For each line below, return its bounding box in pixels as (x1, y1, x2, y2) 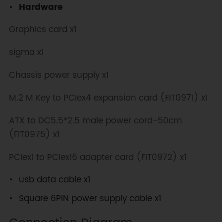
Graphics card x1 (8, 23, 76, 37)
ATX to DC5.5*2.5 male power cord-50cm (8, 113, 182, 128)
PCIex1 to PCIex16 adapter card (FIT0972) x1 (8, 150, 186, 165)
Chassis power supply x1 (8, 68, 109, 82)
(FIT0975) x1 (8, 127, 59, 142)
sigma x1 (8, 46, 44, 60)
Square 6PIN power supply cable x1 (18, 191, 161, 206)
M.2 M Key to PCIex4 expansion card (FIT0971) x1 (8, 91, 208, 105)
